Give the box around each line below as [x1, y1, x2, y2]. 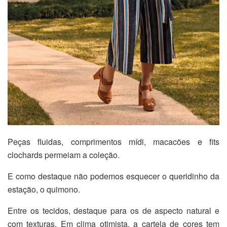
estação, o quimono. [8, 183, 80, 195]
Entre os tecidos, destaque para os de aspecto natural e [8, 204, 219, 216]
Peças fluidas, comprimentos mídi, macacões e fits [8, 135, 219, 147]
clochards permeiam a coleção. [8, 148, 120, 161]
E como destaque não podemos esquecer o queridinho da [8, 170, 219, 182]
